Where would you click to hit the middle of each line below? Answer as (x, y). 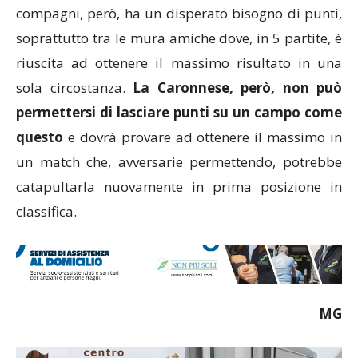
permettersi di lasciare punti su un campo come (179, 112)
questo (40, 137)
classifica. (46, 211)
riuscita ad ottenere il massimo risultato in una (179, 62)
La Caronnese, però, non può (237, 87)
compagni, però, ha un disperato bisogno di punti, (179, 13)
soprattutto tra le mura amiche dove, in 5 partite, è (179, 38)
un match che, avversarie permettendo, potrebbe (179, 161)
